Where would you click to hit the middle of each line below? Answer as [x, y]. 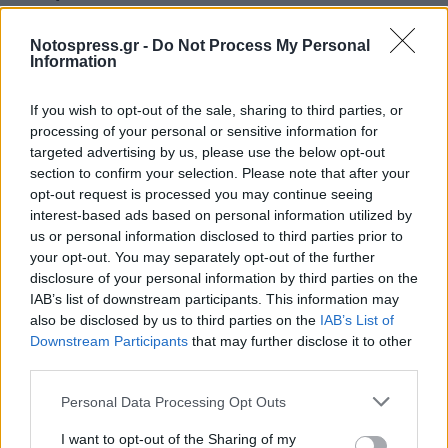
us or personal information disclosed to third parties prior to [216, 236]
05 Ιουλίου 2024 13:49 [107, 24]
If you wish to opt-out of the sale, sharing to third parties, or [216, 110]
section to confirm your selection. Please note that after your [220, 173]
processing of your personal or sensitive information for [204, 131]
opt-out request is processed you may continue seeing [201, 194]
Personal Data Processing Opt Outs [173, 401]
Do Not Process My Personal [261, 45]
